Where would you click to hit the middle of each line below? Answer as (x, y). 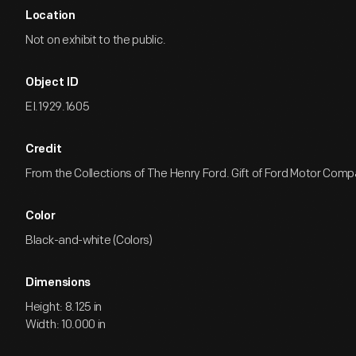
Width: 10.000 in (66, 325)
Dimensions (58, 283)
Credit (44, 150)
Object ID (52, 83)
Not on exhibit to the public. (96, 40)
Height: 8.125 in (64, 307)
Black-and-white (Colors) (89, 240)
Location (50, 16)
